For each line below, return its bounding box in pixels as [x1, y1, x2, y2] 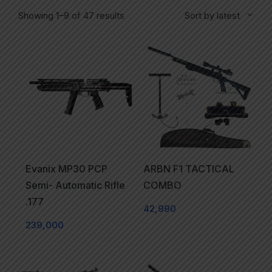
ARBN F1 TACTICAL [143, 163, 234, 175]
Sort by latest [185, 10, 240, 22]
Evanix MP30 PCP [25, 163, 107, 175]
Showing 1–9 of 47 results [18, 10, 124, 22]
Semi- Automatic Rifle [25, 180, 125, 192]
